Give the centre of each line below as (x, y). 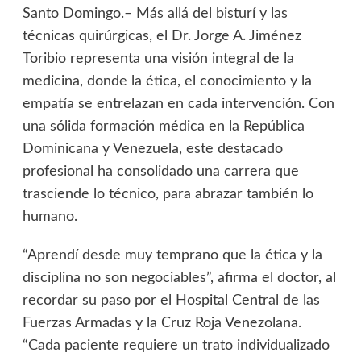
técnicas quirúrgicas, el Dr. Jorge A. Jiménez (162, 37)
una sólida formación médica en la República (163, 127)
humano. (50, 217)
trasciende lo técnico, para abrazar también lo (168, 195)
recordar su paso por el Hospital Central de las (171, 301)
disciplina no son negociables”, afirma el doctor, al (179, 278)
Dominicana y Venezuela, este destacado (152, 149)
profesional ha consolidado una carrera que (160, 172)
